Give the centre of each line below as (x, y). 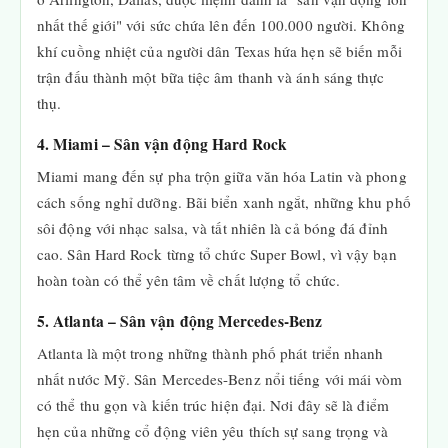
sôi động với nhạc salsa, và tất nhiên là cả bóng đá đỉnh (212, 228)
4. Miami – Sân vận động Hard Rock (162, 144)
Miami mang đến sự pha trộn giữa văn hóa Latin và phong (222, 176)
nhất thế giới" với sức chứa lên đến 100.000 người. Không (221, 25)
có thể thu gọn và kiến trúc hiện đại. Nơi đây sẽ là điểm (213, 405)
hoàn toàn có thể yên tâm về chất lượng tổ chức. (188, 280)
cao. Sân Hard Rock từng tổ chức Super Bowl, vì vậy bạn (217, 254)
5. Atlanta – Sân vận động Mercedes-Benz (180, 321)
